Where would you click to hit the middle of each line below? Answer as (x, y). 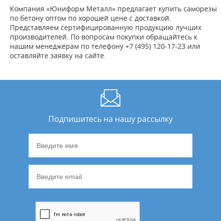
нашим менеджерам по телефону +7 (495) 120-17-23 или (105, 46)
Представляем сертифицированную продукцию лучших (106, 28)
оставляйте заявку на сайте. (58, 56)
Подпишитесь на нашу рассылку (110, 119)
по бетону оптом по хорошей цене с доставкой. (91, 18)
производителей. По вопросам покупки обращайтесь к (104, 37)
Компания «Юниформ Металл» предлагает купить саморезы (113, 9)
